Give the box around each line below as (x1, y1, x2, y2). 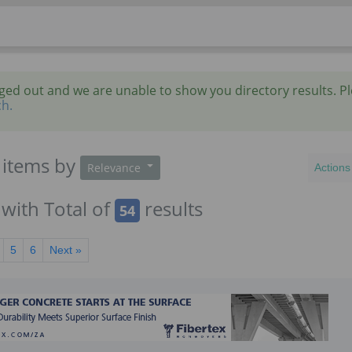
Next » (49, 244, 82, 256)
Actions (313, 161, 350, 174)
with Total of (2, 196, 115, 222)
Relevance (87, 160, 145, 176)
